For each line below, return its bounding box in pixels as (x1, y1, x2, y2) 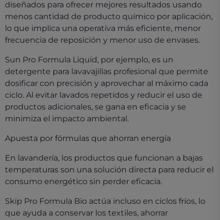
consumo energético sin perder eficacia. (5, 177, 162, 186)
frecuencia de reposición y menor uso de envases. (5, 35, 200, 45)
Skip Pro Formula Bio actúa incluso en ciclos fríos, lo (5, 196, 205, 206)
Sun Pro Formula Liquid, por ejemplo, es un (5, 55, 173, 64)
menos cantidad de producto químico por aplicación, (5, 12, 213, 21)
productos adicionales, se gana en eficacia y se (5, 102, 186, 111)
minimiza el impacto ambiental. (5, 114, 129, 123)
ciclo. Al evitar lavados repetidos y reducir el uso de (5, 90, 202, 100)
